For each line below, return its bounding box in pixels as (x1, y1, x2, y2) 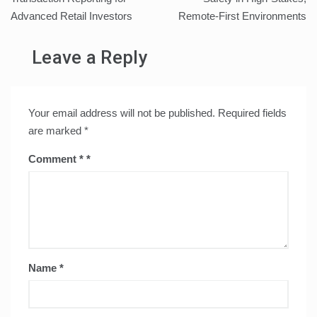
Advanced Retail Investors (11, 10, 132, 23)
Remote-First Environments (178, 10, 306, 23)
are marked (28, 125, 84, 137)
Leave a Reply (32, 47, 148, 69)
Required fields (218, 107, 287, 120)
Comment (28, 153, 79, 166)
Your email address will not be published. (28, 107, 215, 120)
